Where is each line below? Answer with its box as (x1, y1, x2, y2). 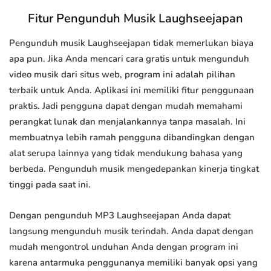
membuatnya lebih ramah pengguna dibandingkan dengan (9, 131, 255, 144)
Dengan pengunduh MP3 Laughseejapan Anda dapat (9, 209, 230, 222)
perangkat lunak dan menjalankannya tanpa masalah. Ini (9, 116, 246, 128)
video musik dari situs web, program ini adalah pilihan (9, 68, 235, 81)
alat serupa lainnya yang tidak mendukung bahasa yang (9, 147, 243, 160)
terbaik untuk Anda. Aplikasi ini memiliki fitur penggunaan (9, 84, 254, 97)
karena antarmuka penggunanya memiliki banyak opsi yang (9, 256, 258, 269)
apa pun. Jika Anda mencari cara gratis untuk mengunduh (9, 53, 249, 65)
